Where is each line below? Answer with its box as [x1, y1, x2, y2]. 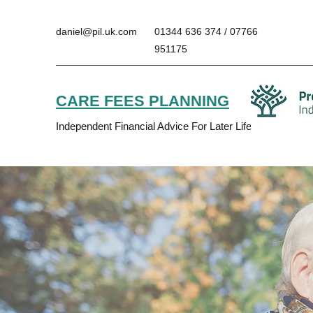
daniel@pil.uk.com [56, 26, 137, 37]
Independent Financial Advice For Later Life [56, 120, 252, 132]
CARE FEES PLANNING [56, 92, 229, 110]
